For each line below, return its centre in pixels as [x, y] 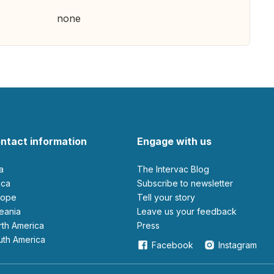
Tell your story [169, 197]
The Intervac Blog [176, 169]
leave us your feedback [189, 211]
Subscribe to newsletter [188, 183]
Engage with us [174, 141]
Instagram [238, 245]
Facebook [172, 245]
